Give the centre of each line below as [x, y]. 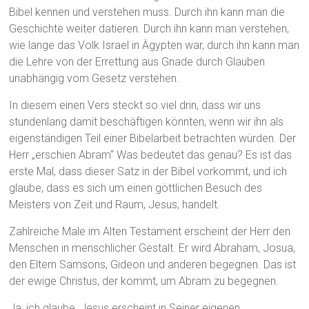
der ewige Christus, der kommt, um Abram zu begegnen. [144, 281]
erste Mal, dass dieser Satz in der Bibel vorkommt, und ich [148, 172]
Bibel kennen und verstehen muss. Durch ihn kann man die [147, 12]
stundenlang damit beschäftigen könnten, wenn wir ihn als [147, 122]
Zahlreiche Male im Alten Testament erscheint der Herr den [150, 232]
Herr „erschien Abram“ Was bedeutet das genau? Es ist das [151, 155]
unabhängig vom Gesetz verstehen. [94, 79]
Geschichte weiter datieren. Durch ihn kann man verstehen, [149, 29]
